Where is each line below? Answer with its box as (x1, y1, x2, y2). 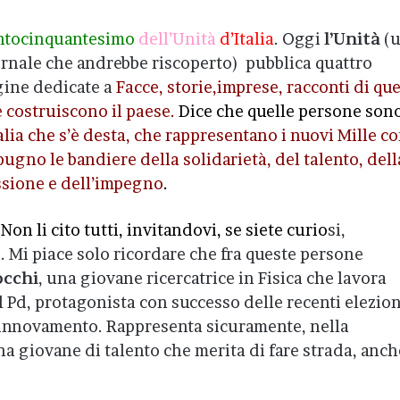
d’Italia (219, 29, 274, 48)
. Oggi (273, 29, 324, 48)
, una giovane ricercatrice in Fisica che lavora (38, 269, 387, 287)
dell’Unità (137, 29, 216, 48)
